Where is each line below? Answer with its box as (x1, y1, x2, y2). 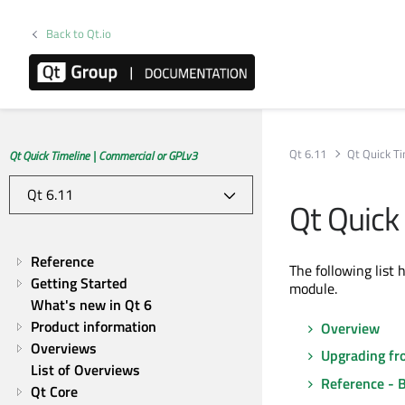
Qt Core (31, 381, 78, 402)
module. (289, 278, 337, 299)
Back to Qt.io (46, 24, 112, 42)
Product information (31, 316, 156, 337)
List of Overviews (31, 359, 140, 381)
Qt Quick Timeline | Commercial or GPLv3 (9, 146, 197, 165)
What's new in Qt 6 (31, 294, 152, 316)
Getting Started (31, 272, 127, 294)
